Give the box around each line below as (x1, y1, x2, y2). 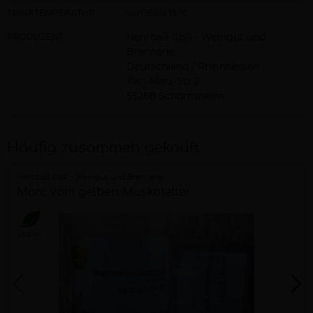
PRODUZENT (7, 32, 64, 41)
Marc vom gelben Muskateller (16, 185, 191, 198)
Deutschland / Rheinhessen (126, 61, 260, 72)
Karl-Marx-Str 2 (126, 76, 201, 87)
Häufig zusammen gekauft (7, 140, 200, 156)
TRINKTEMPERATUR (7, 8, 95, 17)
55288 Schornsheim (126, 91, 224, 101)
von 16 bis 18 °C (126, 8, 189, 17)
